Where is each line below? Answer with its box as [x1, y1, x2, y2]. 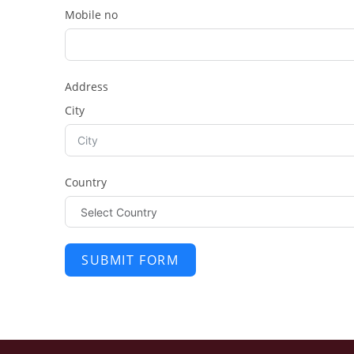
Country [65, 175, 107, 190]
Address [65, 79, 108, 94]
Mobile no [65, 7, 118, 22]
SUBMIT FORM [81, 251, 179, 269]
